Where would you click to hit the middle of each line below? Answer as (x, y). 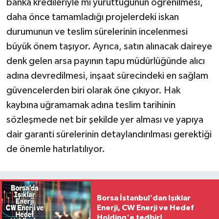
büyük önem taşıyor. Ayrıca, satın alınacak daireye (109, 46)
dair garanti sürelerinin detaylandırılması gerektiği (109, 134)
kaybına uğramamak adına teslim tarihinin (91, 105)
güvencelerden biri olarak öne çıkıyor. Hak (93, 90)
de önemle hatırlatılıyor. (55, 149)
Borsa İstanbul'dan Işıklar (143, 198)
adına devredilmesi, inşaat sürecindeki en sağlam (107, 76)
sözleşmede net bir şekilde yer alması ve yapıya (105, 120)
